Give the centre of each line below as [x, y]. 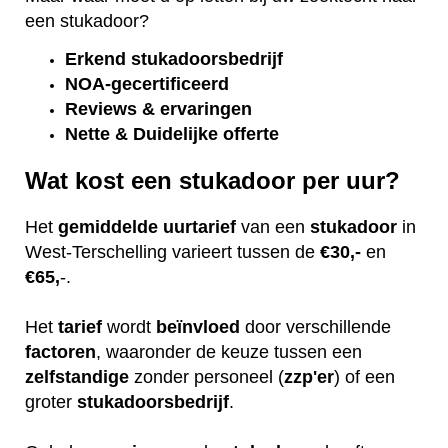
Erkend [95, 59]
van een [273, 226]
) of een [364, 376]
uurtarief [199, 226]
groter [51, 401]
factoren [60, 351]
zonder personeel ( [206, 376]
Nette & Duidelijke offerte [172, 134]
